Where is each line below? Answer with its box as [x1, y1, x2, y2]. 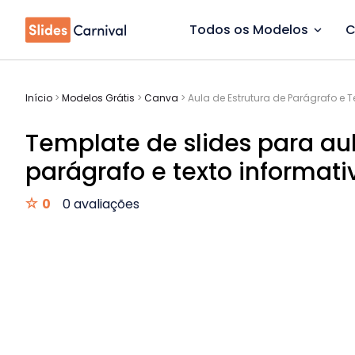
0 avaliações [63, 195, 139, 213]
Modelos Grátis [62, 91, 135, 105]
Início [25, 91, 52, 105]
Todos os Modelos [189, 21, 308, 39]
